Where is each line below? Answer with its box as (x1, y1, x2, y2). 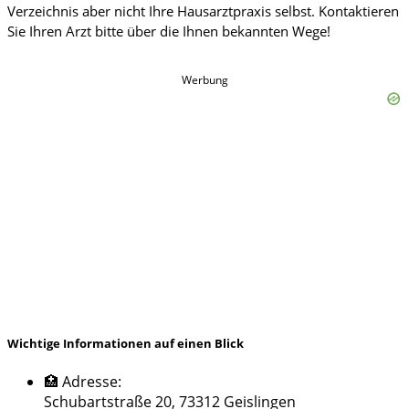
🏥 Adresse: (44, 372, 121, 393)
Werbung (181, 71, 228, 88)
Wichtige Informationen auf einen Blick (7, 335, 244, 352)
